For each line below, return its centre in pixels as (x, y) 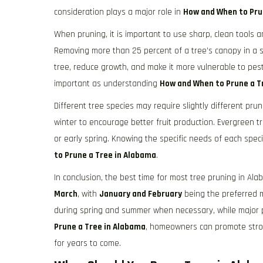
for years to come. (87, 243)
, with (88, 194)
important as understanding (107, 84)
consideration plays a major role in (119, 12)
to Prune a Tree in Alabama (105, 155)
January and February (141, 194)
